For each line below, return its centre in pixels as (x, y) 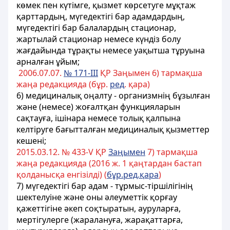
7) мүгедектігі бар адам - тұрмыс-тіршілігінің (105, 186)
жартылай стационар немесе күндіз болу (99, 39)
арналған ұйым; (48, 62)
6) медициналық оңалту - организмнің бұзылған (113, 95)
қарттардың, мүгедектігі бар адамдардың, (101, 16)
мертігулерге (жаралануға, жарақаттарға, (100, 220)
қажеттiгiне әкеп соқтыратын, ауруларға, (99, 208)
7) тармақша (171, 152)
